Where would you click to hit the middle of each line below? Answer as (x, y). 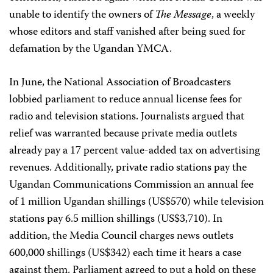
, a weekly (233, 15)
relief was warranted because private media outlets (123, 134)
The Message (183, 15)
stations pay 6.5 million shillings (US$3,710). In (116, 219)
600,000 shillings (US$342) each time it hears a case (125, 253)
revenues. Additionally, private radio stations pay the (128, 168)
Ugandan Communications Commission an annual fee (131, 185)
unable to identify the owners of (82, 15)
